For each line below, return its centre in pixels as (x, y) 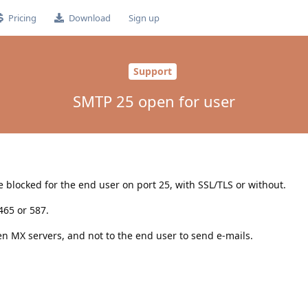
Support (152, 71)
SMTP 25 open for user (154, 101)
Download (89, 18)
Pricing (22, 18)
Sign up (144, 18)
